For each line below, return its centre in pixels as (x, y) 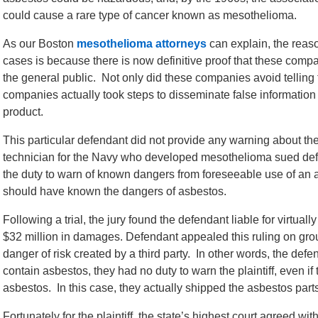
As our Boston (40, 44)
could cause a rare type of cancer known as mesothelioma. (150, 15)
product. (23, 112)
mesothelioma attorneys (142, 44)
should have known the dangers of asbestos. (115, 191)
